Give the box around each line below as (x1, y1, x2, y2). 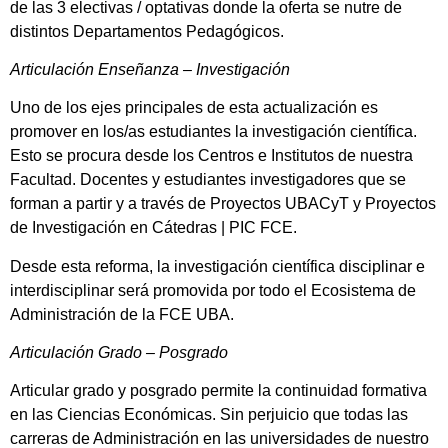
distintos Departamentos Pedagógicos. (10, 22, 284, 40)
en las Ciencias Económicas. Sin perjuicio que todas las (10, 406, 408, 424)
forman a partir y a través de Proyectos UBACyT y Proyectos (10, 195, 436, 213)
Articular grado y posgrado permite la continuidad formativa (10, 382, 427, 400)
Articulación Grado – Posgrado (10, 344, 228, 362)
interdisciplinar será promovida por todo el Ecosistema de (10, 281, 416, 299)
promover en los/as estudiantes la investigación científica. (10, 123, 417, 141)
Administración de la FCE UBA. (10, 305, 234, 323)
